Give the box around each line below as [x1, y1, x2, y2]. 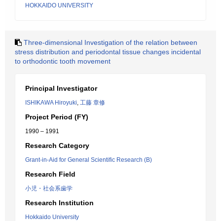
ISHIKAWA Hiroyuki [25, 99, 77, 106]
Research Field [25, 170, 75, 178]
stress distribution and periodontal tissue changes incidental [15, 48, 201, 56]
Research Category [25, 142, 89, 149]
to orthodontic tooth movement [15, 57, 110, 65]
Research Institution [25, 199, 94, 207]
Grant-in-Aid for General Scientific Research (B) [25, 156, 152, 163]
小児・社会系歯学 [25, 185, 73, 192]
